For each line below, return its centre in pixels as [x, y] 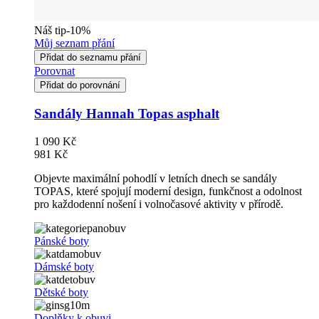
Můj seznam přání [74, 43]
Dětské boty [61, 292]
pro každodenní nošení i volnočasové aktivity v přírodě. [159, 204]
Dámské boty [64, 266]
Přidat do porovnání [80, 85]
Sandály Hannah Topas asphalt [127, 114]
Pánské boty [62, 241]
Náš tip [50, 31]
